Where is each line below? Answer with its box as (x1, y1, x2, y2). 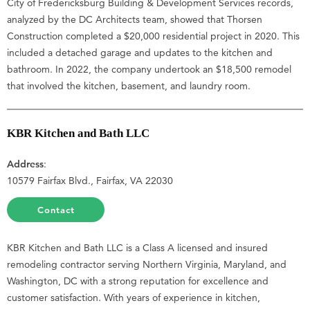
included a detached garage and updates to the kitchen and (7, 46, 273, 60)
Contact (37, 203, 75, 215)
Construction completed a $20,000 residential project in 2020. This (7, 30, 300, 43)
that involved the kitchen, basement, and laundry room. (7, 80, 250, 93)
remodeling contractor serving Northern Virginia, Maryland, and (7, 257, 286, 271)
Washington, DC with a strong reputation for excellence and (7, 274, 268, 287)
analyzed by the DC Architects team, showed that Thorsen (7, 13, 262, 26)
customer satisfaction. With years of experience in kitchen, (7, 291, 260, 304)
